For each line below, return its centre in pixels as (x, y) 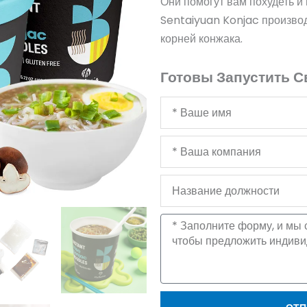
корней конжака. (201, 38)
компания (184, 163)
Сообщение (190, 223)
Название (185, 184)
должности (187, 202)
